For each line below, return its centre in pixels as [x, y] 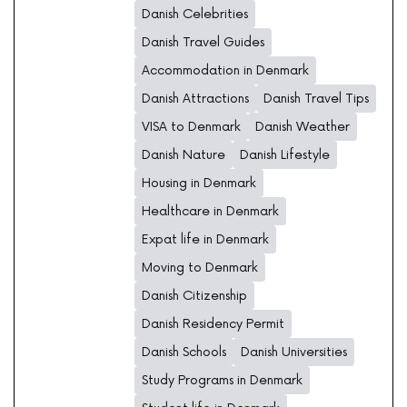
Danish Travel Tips [316, 99]
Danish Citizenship [194, 296]
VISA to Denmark [191, 127]
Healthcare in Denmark [210, 212]
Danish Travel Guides [203, 43]
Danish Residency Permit [213, 324]
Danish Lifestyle [285, 155]
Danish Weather [303, 127]
